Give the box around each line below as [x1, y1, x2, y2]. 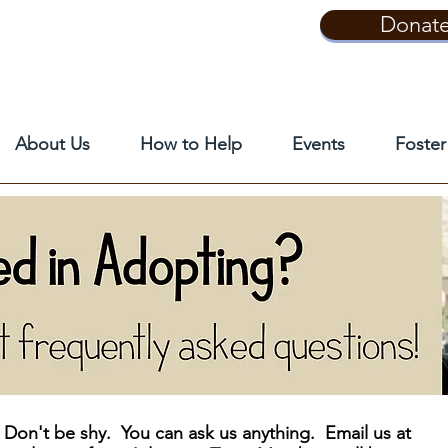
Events [291, 133, 345, 155]
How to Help [139, 133, 242, 155]
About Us [14, 133, 90, 155]
